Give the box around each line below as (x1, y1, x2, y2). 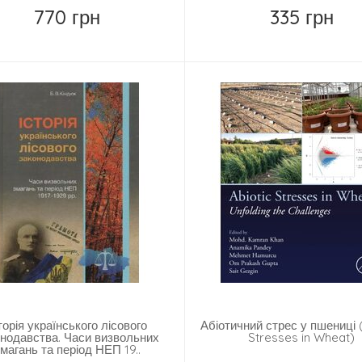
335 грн (269, 5, 334, 30)
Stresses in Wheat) (248, 330, 356, 346)
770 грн (34, 5, 101, 30)
